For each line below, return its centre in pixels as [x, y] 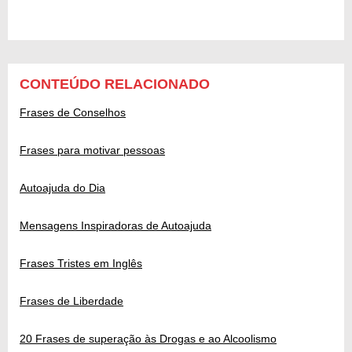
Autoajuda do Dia [62, 188]
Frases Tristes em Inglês [81, 264]
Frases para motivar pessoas [92, 150]
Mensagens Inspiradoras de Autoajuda [115, 226]
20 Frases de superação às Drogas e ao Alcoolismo [148, 339]
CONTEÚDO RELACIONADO [115, 84]
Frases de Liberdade [71, 301]
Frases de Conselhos [73, 113]
